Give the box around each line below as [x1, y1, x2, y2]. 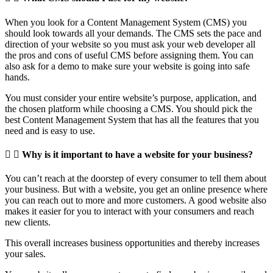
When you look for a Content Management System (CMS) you [5, 16, 247, 27]
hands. [5, 71, 30, 82]
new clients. [5, 217, 51, 228]
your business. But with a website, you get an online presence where [5, 184, 268, 195]
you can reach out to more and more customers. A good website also [5, 195, 266, 206]
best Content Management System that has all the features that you [5, 114, 259, 125]
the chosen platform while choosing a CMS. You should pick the [5, 103, 252, 114]
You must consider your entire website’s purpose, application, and [5, 92, 257, 103]
